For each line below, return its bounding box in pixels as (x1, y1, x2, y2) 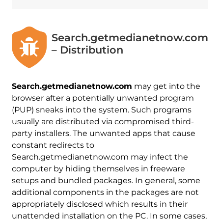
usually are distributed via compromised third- (11, 117, 194, 127)
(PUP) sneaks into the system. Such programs (11, 105, 192, 115)
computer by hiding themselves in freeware (11, 164, 185, 174)
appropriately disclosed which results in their (11, 199, 188, 209)
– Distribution (52, 43, 124, 56)
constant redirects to (11, 140, 94, 150)
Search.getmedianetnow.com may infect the (11, 152, 188, 162)
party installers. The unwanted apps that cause (11, 129, 195, 138)
